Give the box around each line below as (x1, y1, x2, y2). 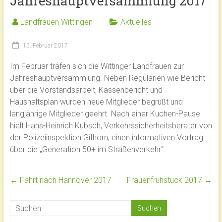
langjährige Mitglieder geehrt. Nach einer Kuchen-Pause (9, 109, 200, 119)
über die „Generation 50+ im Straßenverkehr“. (9, 145, 166, 155)
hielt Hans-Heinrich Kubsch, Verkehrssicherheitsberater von (9, 121, 212, 131)
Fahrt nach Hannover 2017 (17, 175, 111, 185)
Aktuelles (120, 17, 152, 27)
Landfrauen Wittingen (20, 17, 93, 27)
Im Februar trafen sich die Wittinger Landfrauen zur (9, 61, 184, 71)
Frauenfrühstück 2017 (127, 175, 205, 185)
